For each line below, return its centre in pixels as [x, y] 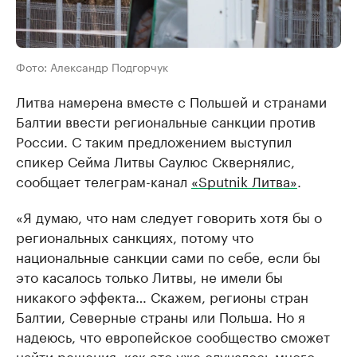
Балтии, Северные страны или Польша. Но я [161, 316]
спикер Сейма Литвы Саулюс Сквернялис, [155, 160]
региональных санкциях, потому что [135, 236]
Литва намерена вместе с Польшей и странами [171, 100]
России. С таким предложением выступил [154, 140]
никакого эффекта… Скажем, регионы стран [162, 296]
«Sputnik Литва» [244, 180]
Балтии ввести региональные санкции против [166, 120]
